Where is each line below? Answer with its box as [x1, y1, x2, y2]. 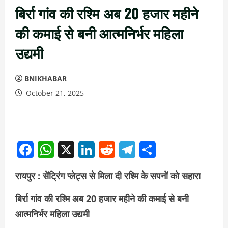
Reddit [115, 138, 164, 161]
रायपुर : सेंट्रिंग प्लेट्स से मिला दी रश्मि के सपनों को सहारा [15, 169, 201, 182]
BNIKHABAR [24, 74, 67, 83]
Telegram [135, 138, 207, 161]
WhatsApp [54, 138, 132, 161]
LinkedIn [95, 138, 160, 161]
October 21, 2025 [24, 88, 84, 98]
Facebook [34, 138, 106, 161]
